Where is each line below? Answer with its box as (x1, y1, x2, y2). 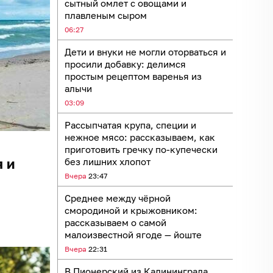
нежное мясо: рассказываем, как (65, 131, 215, 143)
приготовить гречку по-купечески (65, 143, 218, 155)
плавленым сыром (65, 9, 147, 21)
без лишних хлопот (65, 155, 151, 167)
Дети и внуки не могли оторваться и (65, 46, 226, 57)
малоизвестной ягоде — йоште (65, 229, 202, 240)
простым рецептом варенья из (65, 70, 202, 82)
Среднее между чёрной (65, 192, 171, 204)
